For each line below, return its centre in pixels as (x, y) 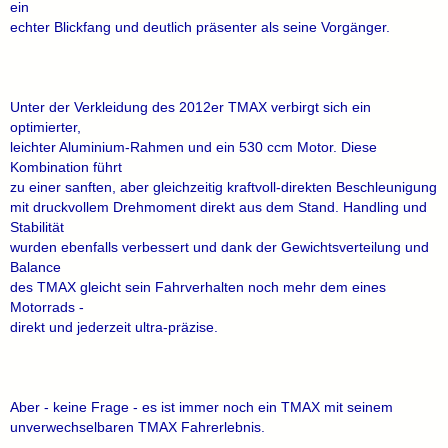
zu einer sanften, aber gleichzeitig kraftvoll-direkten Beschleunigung (223, 187)
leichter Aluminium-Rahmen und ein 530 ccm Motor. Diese (193, 147)
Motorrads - (47, 307)
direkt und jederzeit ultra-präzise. (114, 327)
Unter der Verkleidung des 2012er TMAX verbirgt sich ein (190, 107)
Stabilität (37, 227)
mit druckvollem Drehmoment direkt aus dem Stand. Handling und (218, 207)
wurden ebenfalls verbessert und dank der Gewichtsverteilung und (219, 247)
